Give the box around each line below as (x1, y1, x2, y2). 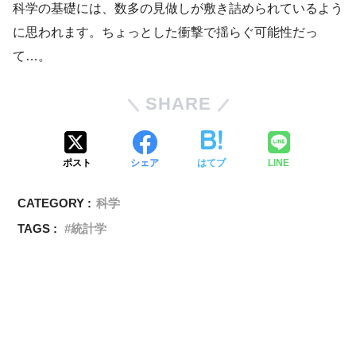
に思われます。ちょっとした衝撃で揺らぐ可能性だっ (13, 25, 318, 39)
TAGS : (17, 221, 58, 235)
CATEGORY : (17, 195, 92, 210)
